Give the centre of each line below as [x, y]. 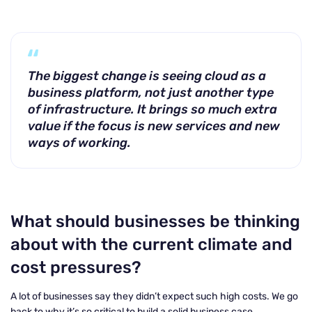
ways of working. [79, 143]
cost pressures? [76, 267]
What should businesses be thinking [155, 221]
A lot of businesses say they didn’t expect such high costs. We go [154, 296]
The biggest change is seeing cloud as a [147, 76]
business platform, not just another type [151, 93]
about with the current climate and [151, 244]
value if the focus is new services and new [154, 126]
